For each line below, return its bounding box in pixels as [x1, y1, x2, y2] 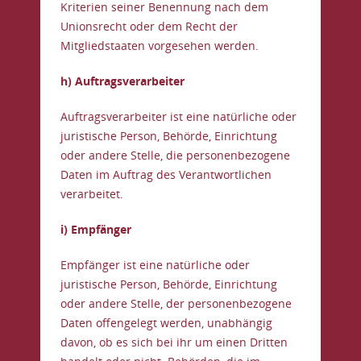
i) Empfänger [60, 222, 131, 237]
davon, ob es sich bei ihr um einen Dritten [60, 334, 288, 350]
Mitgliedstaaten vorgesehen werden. [60, 38, 259, 53]
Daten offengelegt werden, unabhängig [60, 315, 272, 330]
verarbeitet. [60, 186, 123, 201]
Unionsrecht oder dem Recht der [60, 19, 238, 34]
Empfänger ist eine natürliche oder [60, 257, 250, 272]
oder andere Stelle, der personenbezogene [60, 296, 292, 311]
